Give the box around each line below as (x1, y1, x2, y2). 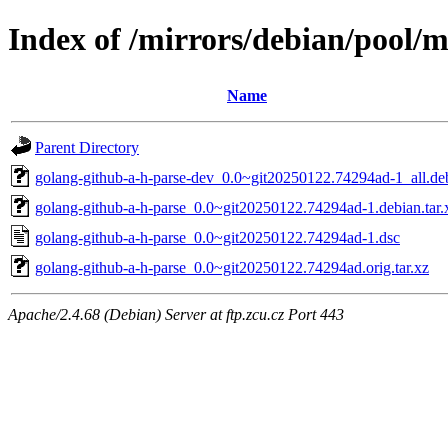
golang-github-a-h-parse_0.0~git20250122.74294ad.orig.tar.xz (35, 258, 429, 276)
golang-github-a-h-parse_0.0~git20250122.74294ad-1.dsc (35, 228, 400, 246)
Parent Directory (35, 138, 139, 156)
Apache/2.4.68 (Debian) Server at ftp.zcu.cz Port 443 (8, 305, 344, 323)
